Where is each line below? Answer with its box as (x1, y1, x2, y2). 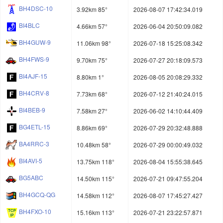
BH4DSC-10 (19, 4, 53, 13)
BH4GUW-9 (19, 38, 51, 47)
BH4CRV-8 (19, 89, 49, 98)
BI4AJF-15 (19, 72, 47, 81)
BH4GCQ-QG (19, 190, 55, 199)
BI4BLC (19, 21, 40, 30)
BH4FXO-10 (19, 207, 51, 216)
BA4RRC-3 (19, 139, 49, 148)
